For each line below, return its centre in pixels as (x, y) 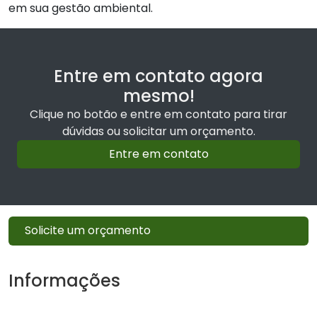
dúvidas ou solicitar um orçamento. (158, 131)
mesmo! (158, 96)
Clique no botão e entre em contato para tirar (158, 114)
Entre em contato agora (158, 76)
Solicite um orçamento (88, 231)
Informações (64, 280)
